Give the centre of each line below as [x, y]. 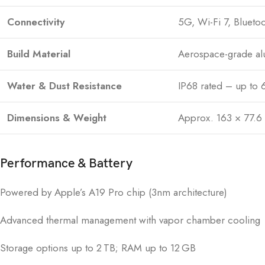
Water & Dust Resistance [64, 86]
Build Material [39, 54]
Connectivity [36, 22]
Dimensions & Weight [57, 118]
